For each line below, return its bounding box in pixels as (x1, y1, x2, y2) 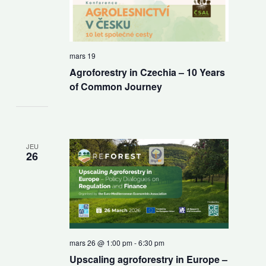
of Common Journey (69, 80, 162, 94)
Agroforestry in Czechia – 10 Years (69, 65, 225, 80)
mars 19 (69, 50, 96, 61)
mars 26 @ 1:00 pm (69, 237, 132, 248)
